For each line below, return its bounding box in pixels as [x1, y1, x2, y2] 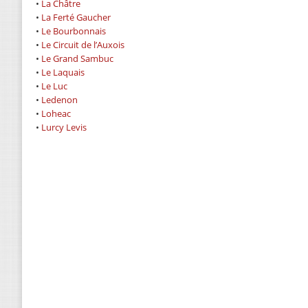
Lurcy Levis [41, 121, 87, 133]
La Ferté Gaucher [41, 11, 111, 23]
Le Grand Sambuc [41, 52, 113, 65]
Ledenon [41, 93, 78, 106]
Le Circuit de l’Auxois [41, 38, 124, 51]
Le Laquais [41, 66, 85, 78]
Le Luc [41, 80, 67, 92]
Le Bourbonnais [41, 25, 106, 37]
